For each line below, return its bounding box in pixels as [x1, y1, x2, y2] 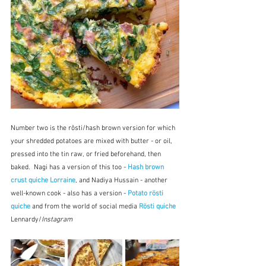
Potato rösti [128, 189, 165, 198]
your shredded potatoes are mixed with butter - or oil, [11, 137, 174, 145]
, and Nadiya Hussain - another [75, 176, 169, 185]
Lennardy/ [11, 215, 42, 224]
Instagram [42, 215, 72, 224]
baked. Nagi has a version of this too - [11, 163, 128, 172]
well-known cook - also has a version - [11, 189, 128, 198]
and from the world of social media [30, 202, 139, 211]
